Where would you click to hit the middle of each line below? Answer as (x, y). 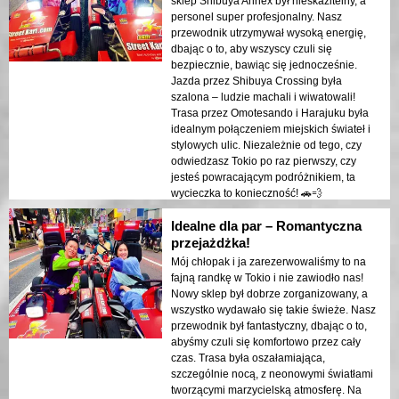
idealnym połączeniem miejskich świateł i (271, 130)
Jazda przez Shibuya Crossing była (256, 81)
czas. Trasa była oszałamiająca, (248, 358)
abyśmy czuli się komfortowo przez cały (266, 342)
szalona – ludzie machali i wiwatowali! (263, 98)
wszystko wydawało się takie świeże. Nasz (273, 310)
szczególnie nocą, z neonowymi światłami (272, 375)
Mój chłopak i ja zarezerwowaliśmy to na (269, 262)
